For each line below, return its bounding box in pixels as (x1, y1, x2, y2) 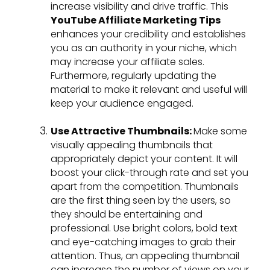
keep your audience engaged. (51, 96, 193, 111)
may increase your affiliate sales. (51, 55, 204, 69)
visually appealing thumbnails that (51, 138, 213, 152)
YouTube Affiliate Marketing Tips (51, 13, 221, 28)
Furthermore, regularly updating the (51, 69, 216, 83)
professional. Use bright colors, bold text (51, 221, 237, 236)
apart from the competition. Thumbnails (51, 180, 239, 194)
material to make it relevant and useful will (51, 83, 247, 97)
